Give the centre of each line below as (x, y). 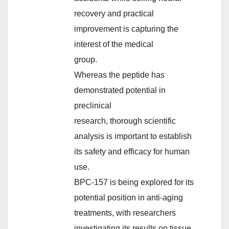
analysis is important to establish (133, 136)
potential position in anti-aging (129, 197)
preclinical (93, 105)
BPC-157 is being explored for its (134, 182)
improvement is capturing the (126, 29)
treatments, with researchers (125, 213)
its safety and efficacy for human (132, 151)
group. (86, 59)
